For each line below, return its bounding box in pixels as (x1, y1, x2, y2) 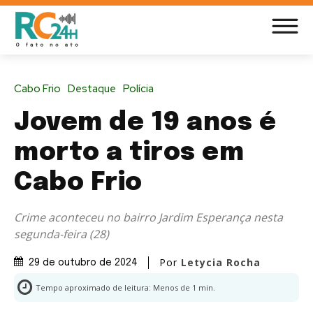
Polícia (123, 81, 154, 96)
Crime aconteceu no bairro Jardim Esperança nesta (14, 209, 283, 225)
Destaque (68, 81, 116, 96)
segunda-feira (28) (14, 226, 109, 242)
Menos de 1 (153, 282, 196, 293)
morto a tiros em (14, 140, 244, 166)
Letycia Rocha (181, 255, 261, 269)
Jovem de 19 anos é (14, 110, 276, 136)
